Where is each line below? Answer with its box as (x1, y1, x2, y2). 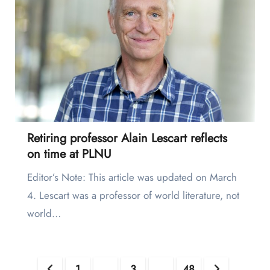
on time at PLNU (27, 145, 111, 163)
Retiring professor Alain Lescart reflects (27, 130, 227, 148)
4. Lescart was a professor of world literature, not (27, 188, 239, 203)
